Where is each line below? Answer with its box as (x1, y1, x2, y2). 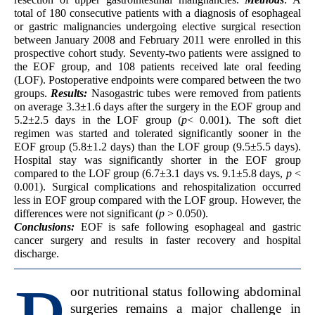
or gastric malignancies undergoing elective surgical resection (14, 20, 301, 33)
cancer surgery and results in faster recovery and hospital (14, 234, 301, 247)
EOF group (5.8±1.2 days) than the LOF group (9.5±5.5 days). (14, 141, 301, 153)
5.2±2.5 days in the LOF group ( (14, 114, 181, 127)
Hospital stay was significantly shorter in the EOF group (14, 154, 301, 167)
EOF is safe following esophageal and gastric (75, 221, 301, 233)
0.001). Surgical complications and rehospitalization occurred (14, 181, 301, 193)
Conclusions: (14, 221, 75, 233)
